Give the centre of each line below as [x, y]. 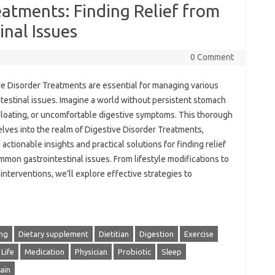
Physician [91, 252]
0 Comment [212, 57]
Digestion [156, 234]
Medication [44, 252]
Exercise [199, 234]
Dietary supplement [53, 234]
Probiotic [134, 252]
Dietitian [114, 234]
